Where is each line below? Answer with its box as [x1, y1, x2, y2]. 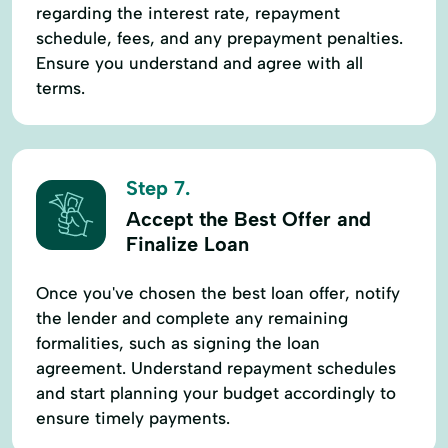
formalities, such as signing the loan [36, 332, 320, 353]
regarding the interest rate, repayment [36, 2, 340, 23]
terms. [36, 77, 85, 98]
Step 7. [126, 175, 190, 200]
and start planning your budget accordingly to [36, 382, 396, 403]
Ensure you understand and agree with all [36, 52, 363, 73]
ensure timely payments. [36, 407, 230, 428]
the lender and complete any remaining [36, 307, 348, 328]
